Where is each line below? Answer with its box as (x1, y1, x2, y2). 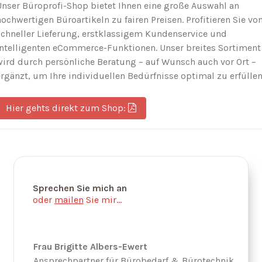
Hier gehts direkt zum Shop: (6, 102, 128, 114)
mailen (54, 194, 84, 205)
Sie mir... (83, 194, 122, 205)
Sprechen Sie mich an (32, 182, 127, 194)
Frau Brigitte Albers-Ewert (33, 240, 147, 252)
